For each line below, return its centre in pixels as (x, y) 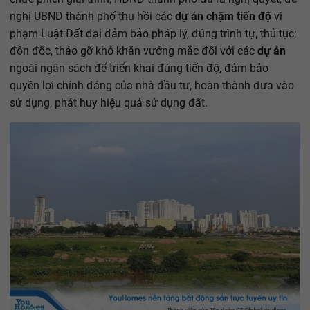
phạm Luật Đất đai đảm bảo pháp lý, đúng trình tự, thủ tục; (153, 33)
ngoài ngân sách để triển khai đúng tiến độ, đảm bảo (139, 68)
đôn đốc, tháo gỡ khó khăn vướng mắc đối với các (134, 51)
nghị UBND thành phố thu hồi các (91, 16)
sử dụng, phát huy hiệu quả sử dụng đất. (109, 102)
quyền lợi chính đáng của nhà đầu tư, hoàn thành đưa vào (152, 85)
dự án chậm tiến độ (222, 16)
